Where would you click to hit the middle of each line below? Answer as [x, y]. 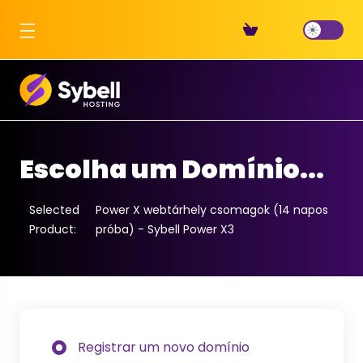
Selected [54, 210]
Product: [54, 229]
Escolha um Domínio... [172, 169]
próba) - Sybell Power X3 [164, 229]
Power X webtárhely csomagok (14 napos [211, 210]
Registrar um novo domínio [164, 347]
